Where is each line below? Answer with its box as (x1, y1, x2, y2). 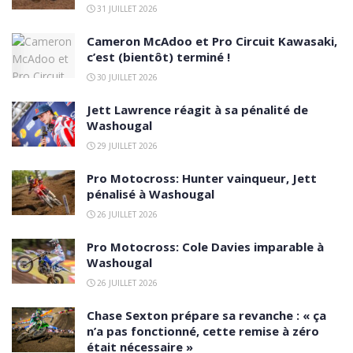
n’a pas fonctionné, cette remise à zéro (87, 322, 319, 339)
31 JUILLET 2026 (95, 2, 158, 14)
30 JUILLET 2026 (95, 71, 158, 83)
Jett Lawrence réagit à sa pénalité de (87, 101, 308, 117)
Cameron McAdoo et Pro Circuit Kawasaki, (87, 32, 337, 49)
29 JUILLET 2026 (95, 139, 158, 151)
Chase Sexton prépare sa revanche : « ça (87, 307, 326, 323)
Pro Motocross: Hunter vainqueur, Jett (87, 169, 317, 186)
